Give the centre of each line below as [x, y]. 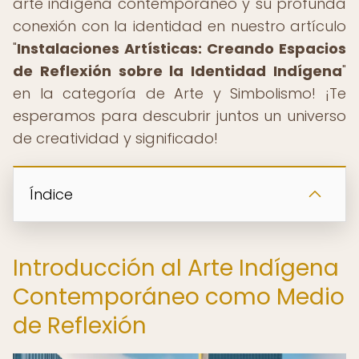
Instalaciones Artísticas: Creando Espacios [182, 48]
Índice [51, 194]
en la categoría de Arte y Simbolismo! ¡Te [179, 93]
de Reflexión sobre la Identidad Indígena [177, 71]
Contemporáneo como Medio [179, 297]
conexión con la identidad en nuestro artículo [179, 26]
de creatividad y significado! [115, 138]
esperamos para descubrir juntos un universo [179, 116]
